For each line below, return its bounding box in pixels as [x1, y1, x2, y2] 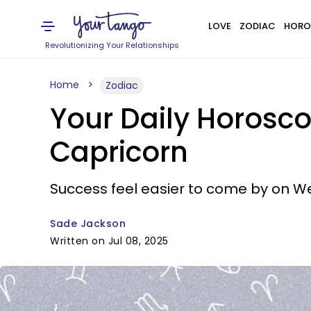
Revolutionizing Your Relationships [45, 40, 180, 51]
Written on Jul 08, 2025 [50, 234, 169, 248]
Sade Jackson [50, 217, 126, 230]
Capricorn [50, 133, 188, 171]
